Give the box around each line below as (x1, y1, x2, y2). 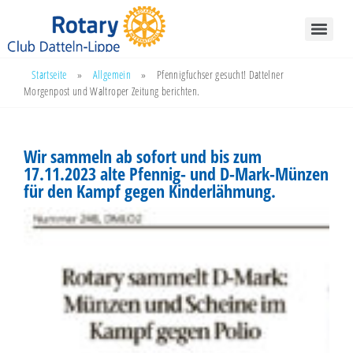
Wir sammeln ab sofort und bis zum (24, 144, 262, 168)
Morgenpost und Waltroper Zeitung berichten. (24, 84, 200, 98)
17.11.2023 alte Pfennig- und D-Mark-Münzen (24, 162, 329, 185)
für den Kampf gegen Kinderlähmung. (24, 179, 276, 203)
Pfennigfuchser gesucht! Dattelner (157, 67, 284, 82)
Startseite (32, 67, 67, 82)
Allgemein (92, 67, 131, 82)
